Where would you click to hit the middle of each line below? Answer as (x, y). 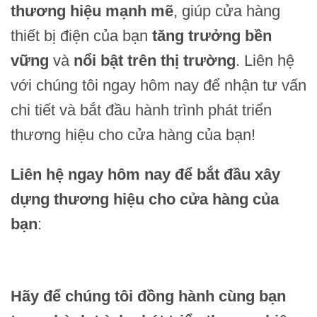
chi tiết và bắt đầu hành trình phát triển (141, 110)
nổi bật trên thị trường (155, 61)
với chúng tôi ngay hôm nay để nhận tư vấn (158, 86)
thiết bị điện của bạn (81, 36)
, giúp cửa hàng (227, 11)
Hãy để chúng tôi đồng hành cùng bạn (148, 296)
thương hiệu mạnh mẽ (92, 11)
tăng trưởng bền (212, 36)
